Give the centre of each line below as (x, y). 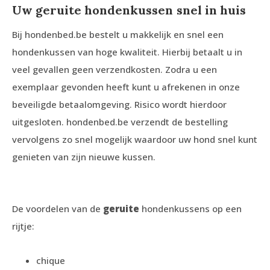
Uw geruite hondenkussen (93, 10)
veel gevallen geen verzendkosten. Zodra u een (115, 70)
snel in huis (211, 10)
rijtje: (23, 226)
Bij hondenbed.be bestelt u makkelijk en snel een (118, 35)
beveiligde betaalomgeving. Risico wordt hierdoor (119, 105)
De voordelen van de (58, 209)
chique (51, 261)
